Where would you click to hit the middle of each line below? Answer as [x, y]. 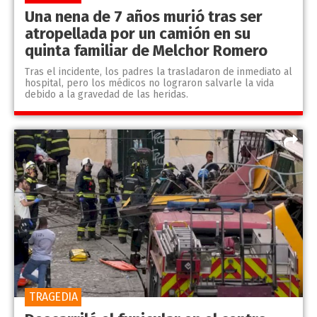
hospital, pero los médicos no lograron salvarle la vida [149, 83]
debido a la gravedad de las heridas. [106, 95]
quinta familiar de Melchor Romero [146, 51]
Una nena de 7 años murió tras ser [144, 17]
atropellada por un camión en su [138, 34]
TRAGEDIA [53, 296]
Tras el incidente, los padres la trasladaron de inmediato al [158, 72]
